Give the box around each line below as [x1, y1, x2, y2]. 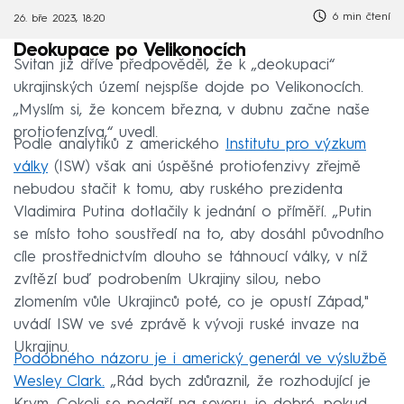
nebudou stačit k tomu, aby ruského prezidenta [14, 181, 343, 197]
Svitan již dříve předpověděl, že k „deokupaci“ [14, 57, 335, 73]
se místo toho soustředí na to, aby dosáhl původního [14, 226, 384, 243]
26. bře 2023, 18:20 [14, 13, 105, 24]
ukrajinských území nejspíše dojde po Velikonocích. [14, 79, 363, 96]
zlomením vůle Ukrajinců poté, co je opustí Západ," [14, 294, 369, 310]
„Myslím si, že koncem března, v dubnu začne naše [14, 102, 370, 118]
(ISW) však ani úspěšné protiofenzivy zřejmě [48, 159, 361, 175]
